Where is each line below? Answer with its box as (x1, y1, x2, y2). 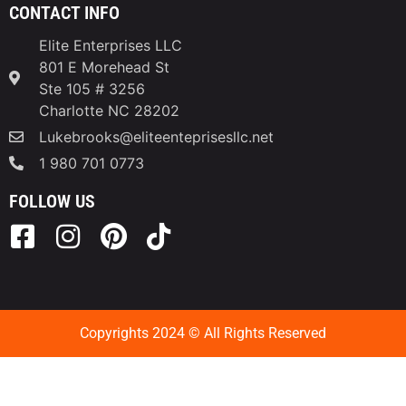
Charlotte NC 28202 (39, 101, 179, 120)
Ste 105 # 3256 (39, 79, 145, 98)
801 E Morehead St (39, 57, 169, 76)
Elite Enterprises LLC (39, 35, 182, 54)
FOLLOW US (9, 189, 95, 212)
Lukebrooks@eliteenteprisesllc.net (39, 127, 274, 146)
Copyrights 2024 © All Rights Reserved (80, 324, 326, 342)
